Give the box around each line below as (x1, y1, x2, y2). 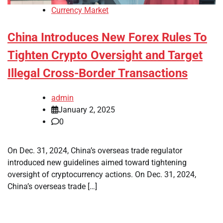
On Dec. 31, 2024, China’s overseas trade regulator (7, 146, 182, 156)
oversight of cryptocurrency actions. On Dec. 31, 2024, (7, 170, 196, 180)
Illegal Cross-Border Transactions (7, 66, 188, 81)
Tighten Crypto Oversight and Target (7, 48, 203, 63)
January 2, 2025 (58, 105, 115, 115)
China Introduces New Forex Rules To (7, 30, 207, 45)
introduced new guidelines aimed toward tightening (7, 158, 187, 168)
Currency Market (51, 5, 109, 15)
